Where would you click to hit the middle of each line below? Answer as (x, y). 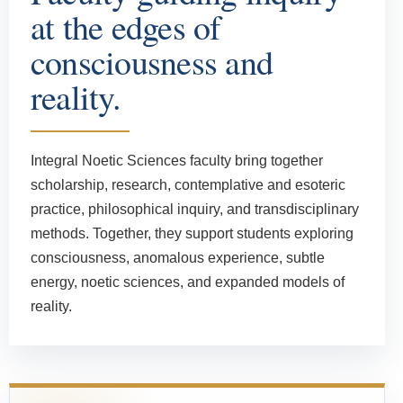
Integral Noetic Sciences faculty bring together (177, 161)
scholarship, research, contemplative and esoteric (188, 185)
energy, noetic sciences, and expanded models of (188, 282)
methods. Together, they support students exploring (192, 234)
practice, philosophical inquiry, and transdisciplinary (195, 210)
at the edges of (126, 27)
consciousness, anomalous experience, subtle (178, 258)
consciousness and (152, 62)
